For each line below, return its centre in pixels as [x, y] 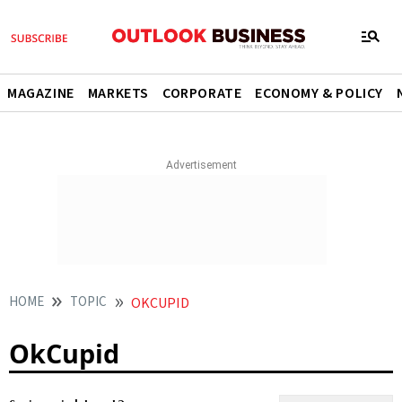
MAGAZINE [41, 93]
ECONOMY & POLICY [319, 93]
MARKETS [118, 93]
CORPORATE [202, 93]
